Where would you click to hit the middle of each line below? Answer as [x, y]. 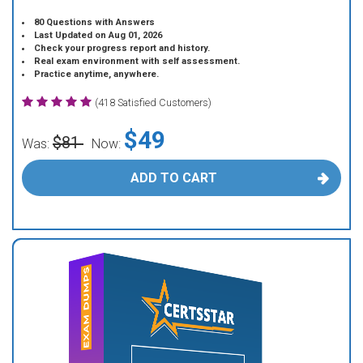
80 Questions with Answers [95, 22]
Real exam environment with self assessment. [137, 61]
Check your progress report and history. [122, 48]
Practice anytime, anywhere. [97, 74]
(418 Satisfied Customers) [153, 102]
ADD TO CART [173, 178]
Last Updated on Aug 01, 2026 [98, 35]
